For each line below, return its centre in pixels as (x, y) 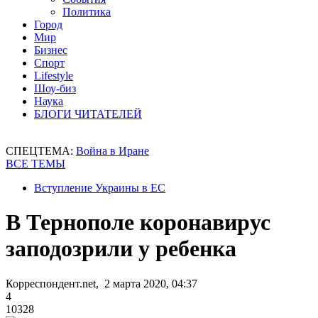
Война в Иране (113, 151)
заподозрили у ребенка (121, 249)
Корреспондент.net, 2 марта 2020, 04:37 (102, 283)
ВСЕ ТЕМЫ (35, 164)
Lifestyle (54, 76)
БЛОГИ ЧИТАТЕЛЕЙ (88, 114)
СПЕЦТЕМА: (41, 151)
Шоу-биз (55, 88)
